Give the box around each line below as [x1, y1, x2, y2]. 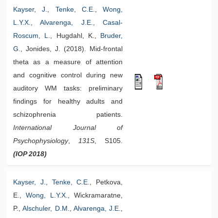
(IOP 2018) [13, 150, 47, 158]
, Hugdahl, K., [50, 32, 100, 39]
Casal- [103, 19, 123, 26]
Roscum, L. [13, 32, 51, 39]
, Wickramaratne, [68, 192, 123, 199]
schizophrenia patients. [13, 111, 123, 118]
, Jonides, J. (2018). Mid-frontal [20, 45, 123, 53]
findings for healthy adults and [13, 98, 123, 105]
